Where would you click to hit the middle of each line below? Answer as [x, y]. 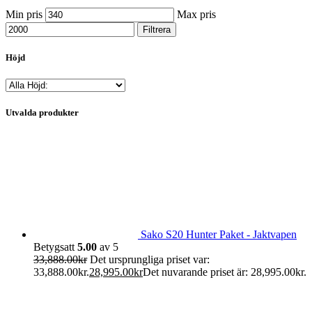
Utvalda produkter [42, 113]
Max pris [196, 14]
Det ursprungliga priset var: [150, 260]
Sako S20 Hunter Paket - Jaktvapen [219, 235]
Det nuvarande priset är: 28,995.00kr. [225, 272]
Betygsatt [55, 247]
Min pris [24, 14]
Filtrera [157, 29]
